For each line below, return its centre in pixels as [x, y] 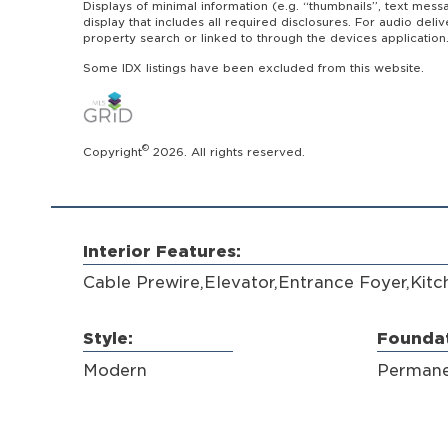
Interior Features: [161, 251]
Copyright [112, 151]
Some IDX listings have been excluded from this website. [253, 68]
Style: [107, 339]
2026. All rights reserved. [226, 151]
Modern [114, 370]
